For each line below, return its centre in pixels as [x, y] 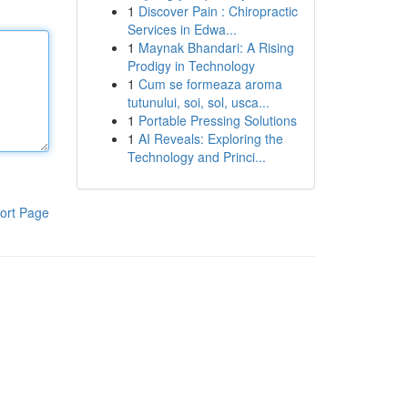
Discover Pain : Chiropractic [218, 11]
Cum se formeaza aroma [210, 84]
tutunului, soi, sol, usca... [198, 102]
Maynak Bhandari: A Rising [216, 47]
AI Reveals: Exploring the [210, 138]
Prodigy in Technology [191, 66]
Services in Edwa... [182, 29]
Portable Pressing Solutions [217, 120]
